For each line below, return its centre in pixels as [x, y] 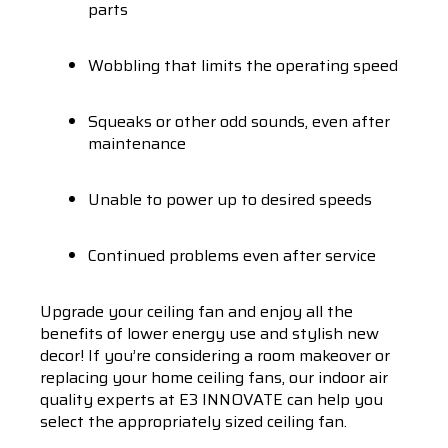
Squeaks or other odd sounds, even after [239, 121]
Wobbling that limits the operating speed [243, 65]
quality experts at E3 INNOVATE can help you [211, 399]
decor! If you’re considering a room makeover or [215, 355]
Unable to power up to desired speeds [230, 199]
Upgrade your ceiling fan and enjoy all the [196, 311]
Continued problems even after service [232, 255]
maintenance [137, 143]
